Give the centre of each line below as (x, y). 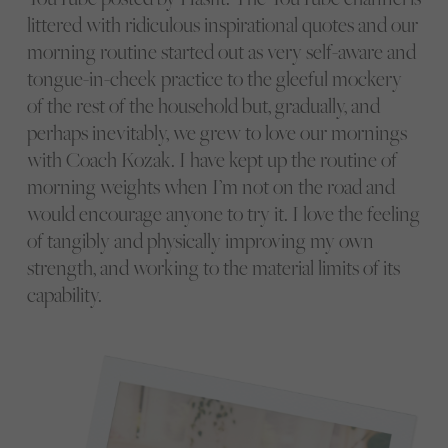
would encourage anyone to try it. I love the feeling (223, 213)
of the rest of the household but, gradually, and (203, 105)
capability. (64, 294)
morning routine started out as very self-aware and (221, 51)
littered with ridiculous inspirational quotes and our (222, 24)
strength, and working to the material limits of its (213, 267)
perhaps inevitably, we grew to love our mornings (216, 132)
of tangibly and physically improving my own (200, 240)
